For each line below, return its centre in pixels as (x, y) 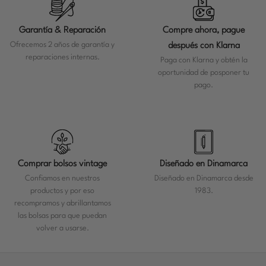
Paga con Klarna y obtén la (204, 61)
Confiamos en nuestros (62, 179)
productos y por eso (62, 191)
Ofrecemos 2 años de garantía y (62, 45)
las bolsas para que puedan (62, 216)
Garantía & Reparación (62, 31)
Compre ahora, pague (204, 31)
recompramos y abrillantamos (62, 204)
